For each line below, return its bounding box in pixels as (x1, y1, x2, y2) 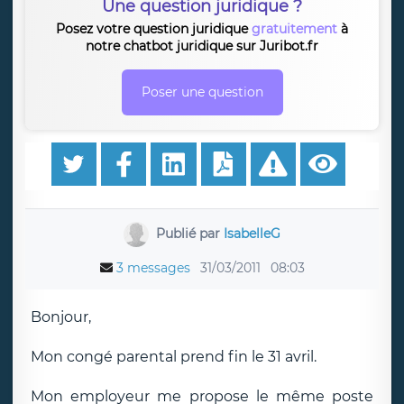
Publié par (155, 225, 224, 242)
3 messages (115, 260, 190, 276)
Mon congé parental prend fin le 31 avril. (31, 348, 317, 365)
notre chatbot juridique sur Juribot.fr (86, 38, 318, 54)
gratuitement (252, 21, 337, 37)
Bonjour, (31, 308, 91, 326)
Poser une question (141, 84, 263, 100)
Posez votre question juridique (56, 21, 252, 37)
